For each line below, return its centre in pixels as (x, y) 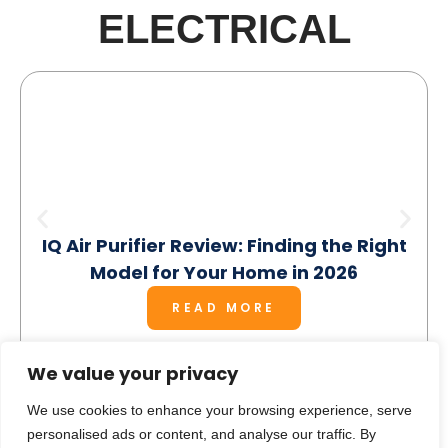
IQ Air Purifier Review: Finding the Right (224, 245)
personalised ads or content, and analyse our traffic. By (201, 434)
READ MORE (224, 307)
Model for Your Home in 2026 (224, 272)
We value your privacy (132, 373)
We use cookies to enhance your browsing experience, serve (219, 410)
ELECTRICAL (224, 28)
